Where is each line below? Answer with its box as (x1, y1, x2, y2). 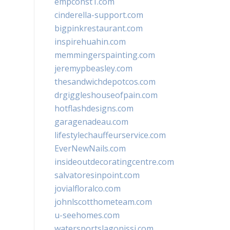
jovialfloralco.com (54, 183, 121, 194)
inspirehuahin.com (54, 36, 126, 47)
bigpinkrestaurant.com (54, 23, 143, 34)
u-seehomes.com (54, 209, 120, 221)
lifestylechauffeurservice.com (54, 129, 166, 141)
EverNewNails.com (54, 143, 126, 154)
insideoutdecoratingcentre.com (54, 156, 174, 167)
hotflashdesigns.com (54, 103, 133, 114)
